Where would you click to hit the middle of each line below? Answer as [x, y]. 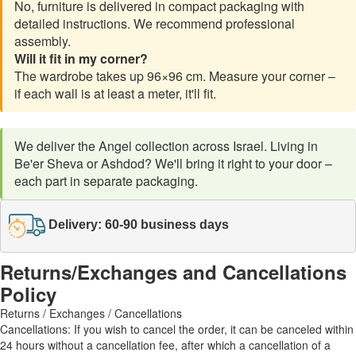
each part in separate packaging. [106, 180]
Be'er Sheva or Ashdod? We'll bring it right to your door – [173, 163]
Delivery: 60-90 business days [139, 225]
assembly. [43, 41]
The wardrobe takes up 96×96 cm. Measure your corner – [175, 75]
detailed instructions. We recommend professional [155, 23]
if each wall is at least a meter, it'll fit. [115, 93]
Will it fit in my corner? [81, 58]
